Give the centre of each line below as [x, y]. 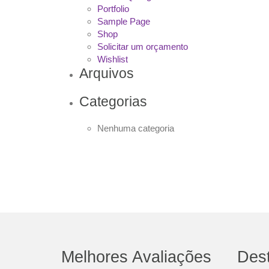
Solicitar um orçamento [143, 47]
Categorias [113, 102]
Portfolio [113, 9]
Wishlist [113, 59]
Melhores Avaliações [136, 257]
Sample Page [124, 22]
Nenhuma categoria [136, 128]
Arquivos [107, 74]
